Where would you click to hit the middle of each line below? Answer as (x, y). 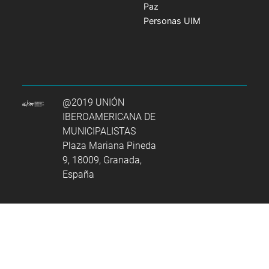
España (79, 174)
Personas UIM (172, 20)
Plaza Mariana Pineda (110, 145)
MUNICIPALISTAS (99, 131)
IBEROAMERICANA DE (109, 116)
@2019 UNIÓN (94, 102)
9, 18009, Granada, (102, 160)
